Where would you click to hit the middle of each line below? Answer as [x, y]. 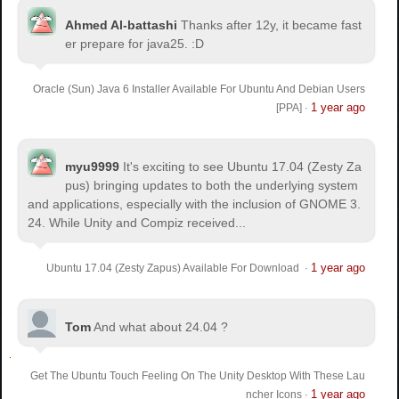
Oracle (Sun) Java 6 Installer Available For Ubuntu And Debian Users [199, 89]
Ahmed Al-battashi [122, 24]
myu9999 [93, 166]
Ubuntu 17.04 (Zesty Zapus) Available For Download [174, 268]
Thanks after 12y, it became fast [272, 24]
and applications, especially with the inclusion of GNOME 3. [195, 204]
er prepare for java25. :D [135, 43]
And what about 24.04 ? [161, 326]
